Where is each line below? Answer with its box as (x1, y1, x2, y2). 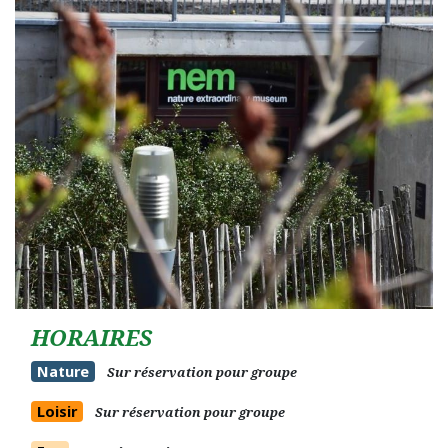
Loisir (36, 401, 77, 421)
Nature (36, 361, 89, 381)
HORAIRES (31, 321, 152, 353)
